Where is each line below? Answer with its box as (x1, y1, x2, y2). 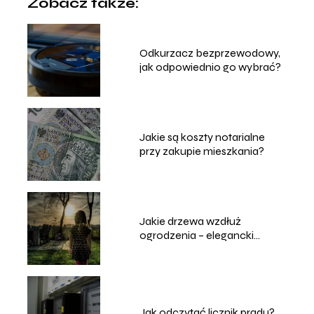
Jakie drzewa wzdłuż (139, 214, 241, 228)
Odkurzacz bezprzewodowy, (139, 46, 280, 60)
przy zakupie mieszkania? (139, 144, 264, 158)
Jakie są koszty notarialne (139, 130, 265, 144)
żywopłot (139, 242, 186, 256)
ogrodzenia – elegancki (139, 228, 254, 242)
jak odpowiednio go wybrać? (139, 60, 281, 74)
